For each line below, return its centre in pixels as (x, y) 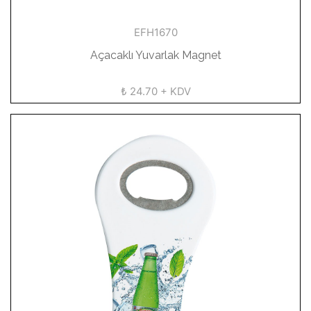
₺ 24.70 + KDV (155, 91)
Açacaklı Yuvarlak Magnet (155, 55)
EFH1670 (155, 32)
